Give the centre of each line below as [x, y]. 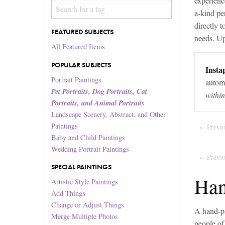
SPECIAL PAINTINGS [82, 167]
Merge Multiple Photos [85, 216]
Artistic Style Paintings [85, 182]
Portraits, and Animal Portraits [98, 102]
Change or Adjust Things [88, 205]
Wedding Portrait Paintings [90, 149]
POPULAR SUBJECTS [81, 65]
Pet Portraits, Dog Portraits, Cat [99, 91]
